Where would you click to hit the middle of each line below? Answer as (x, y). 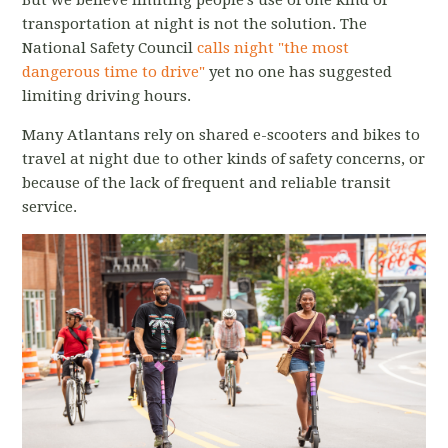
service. (50, 206)
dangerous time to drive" (114, 71)
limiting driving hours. (109, 95)
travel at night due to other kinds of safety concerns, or (224, 158)
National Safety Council (110, 47)
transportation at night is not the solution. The (195, 23)
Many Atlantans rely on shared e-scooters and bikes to (221, 134)
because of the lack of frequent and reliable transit (207, 182)
